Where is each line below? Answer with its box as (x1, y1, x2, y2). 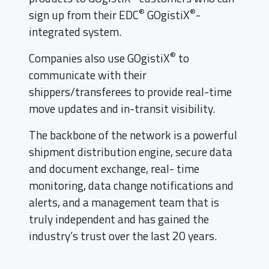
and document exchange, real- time (29, 160, 199, 178)
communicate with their (29, 66, 147, 84)
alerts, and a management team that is (29, 193, 219, 211)
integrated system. (29, 23, 121, 41)
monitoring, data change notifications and (29, 177, 234, 195)
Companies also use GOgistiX (29, 49, 170, 67)
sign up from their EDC (29, 6, 139, 24)
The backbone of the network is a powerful (29, 126, 237, 144)
